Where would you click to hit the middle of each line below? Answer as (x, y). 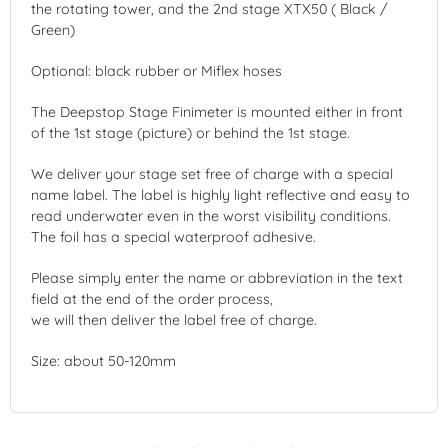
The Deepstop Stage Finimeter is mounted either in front (217, 111)
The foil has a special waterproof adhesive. (173, 236)
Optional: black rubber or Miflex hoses (156, 70)
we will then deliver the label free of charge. (174, 319)
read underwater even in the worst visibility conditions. (211, 215)
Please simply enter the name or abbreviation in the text (217, 277)
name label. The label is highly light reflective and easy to (220, 194)
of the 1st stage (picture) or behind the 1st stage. (190, 132)
